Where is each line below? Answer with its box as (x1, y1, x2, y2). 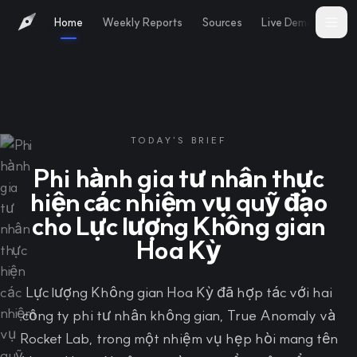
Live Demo (261, 14, 313, 29)
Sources (202, 14, 242, 29)
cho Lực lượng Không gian (31, 210, 326, 241)
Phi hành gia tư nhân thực (33, 162, 324, 194)
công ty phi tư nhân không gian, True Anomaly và (22, 306, 335, 324)
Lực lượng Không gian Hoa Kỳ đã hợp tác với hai (25, 283, 332, 301)
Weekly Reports (102, 14, 182, 29)
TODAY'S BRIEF (130, 135, 227, 146)
